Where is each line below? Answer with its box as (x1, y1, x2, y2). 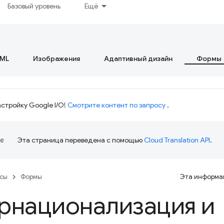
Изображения (33, 54, 80, 63)
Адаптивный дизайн (104, 54, 172, 63)
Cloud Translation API (144, 135, 210, 144)
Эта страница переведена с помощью (17, 135, 144, 144)
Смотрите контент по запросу (67, 100, 165, 109)
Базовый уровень (7, 1, 61, 10)
